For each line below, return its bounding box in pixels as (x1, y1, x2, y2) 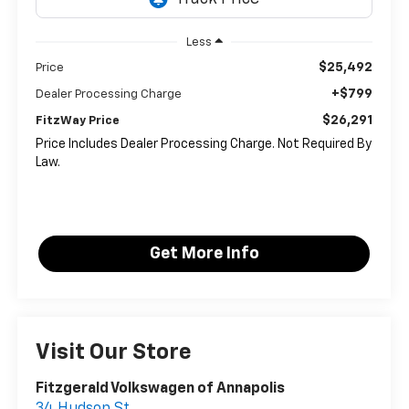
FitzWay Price (36, 114, 121, 127)
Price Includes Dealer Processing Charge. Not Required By (36, 137, 372, 151)
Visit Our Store (36, 341, 193, 364)
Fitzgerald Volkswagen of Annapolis (36, 382, 286, 397)
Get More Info (149, 245, 259, 262)
